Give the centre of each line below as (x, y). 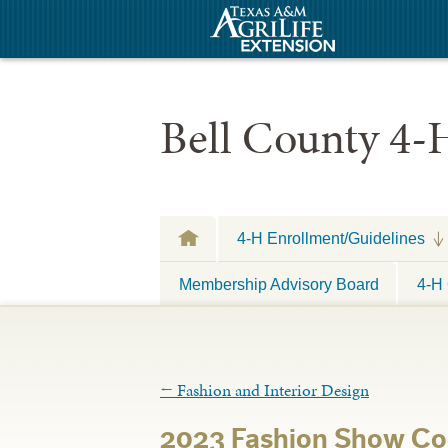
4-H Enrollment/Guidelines (331, 238)
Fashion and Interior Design (271, 390)
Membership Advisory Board (279, 283)
